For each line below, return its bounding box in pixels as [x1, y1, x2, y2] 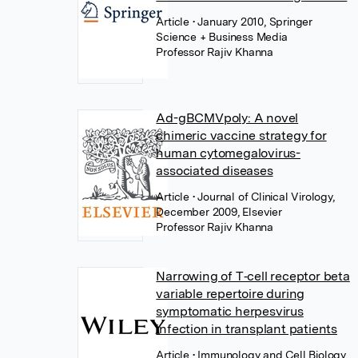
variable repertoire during [156, 286, 305, 301]
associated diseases [156, 163, 273, 178]
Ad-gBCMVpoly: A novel [156, 110, 299, 125]
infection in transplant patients [156, 321, 337, 336]
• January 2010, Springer [192, 15, 312, 28]
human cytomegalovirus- [156, 145, 300, 161]
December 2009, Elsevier [156, 205, 282, 218]
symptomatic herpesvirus [156, 304, 304, 319]
